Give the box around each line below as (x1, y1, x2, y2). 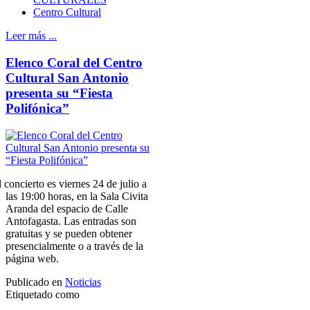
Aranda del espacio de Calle (6, 202, 128, 215)
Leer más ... (6, 30, 57, 42)
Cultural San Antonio (6, 71, 129, 86)
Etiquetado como (6, 288, 80, 300)
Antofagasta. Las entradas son (6, 215, 136, 227)
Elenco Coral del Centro (6, 55, 143, 71)
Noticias (65, 275, 101, 288)
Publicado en (6, 275, 62, 288)
